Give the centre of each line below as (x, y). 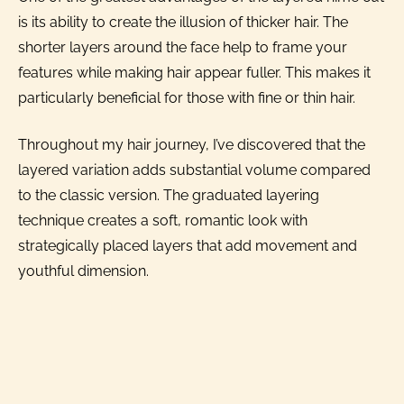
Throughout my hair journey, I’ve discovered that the (192, 145)
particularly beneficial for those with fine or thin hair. (187, 98)
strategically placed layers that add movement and (188, 246)
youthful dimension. (83, 271)
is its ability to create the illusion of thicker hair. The (183, 23)
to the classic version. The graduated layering (169, 196)
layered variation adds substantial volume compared (194, 170)
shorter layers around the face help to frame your (183, 48)
